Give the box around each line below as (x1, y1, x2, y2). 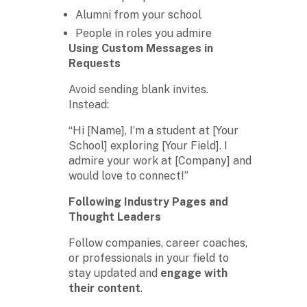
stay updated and (69, 266, 160, 280)
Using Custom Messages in (69, 41, 213, 55)
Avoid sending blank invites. (69, 82, 208, 96)
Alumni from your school (75, 8, 201, 21)
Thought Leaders (69, 210, 161, 223)
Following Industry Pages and (69, 195, 228, 208)
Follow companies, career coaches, (69, 236, 247, 249)
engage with (160, 266, 228, 280)
